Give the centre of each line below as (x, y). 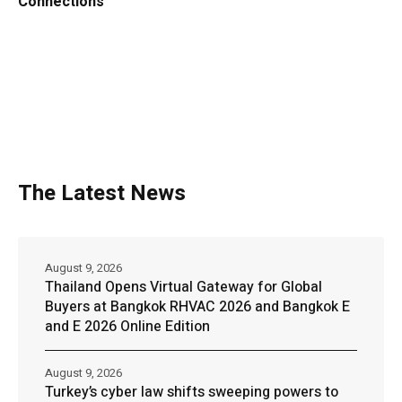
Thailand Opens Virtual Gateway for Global (184, 287)
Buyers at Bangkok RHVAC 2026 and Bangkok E (197, 306)
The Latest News (102, 193)
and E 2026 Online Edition (127, 326)
